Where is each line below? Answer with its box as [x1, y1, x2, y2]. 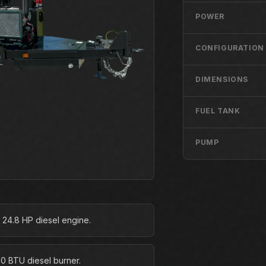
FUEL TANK [195, 106, 240, 115]
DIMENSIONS [195, 74, 248, 84]
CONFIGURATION [195, 43, 264, 52]
